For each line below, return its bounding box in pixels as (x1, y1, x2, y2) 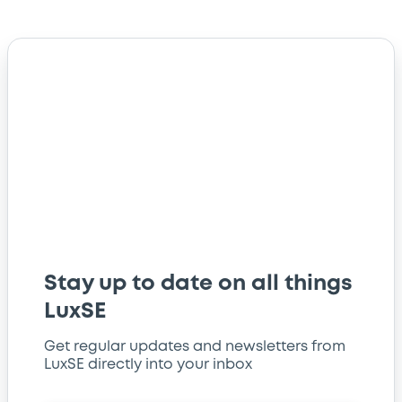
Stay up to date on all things (44, 274, 353, 293)
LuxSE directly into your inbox (44, 357, 252, 371)
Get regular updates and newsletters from (44, 339, 345, 354)
